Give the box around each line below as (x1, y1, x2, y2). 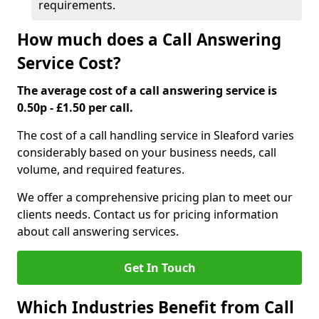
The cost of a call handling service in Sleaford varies (17, 127, 294, 143)
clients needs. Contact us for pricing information (17, 206, 278, 222)
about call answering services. (17, 224, 179, 239)
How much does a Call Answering (17, 28, 281, 51)
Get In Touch (123, 260, 196, 276)
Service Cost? (17, 52, 121, 74)
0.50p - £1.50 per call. (17, 100, 133, 115)
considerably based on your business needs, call (17, 145, 276, 160)
